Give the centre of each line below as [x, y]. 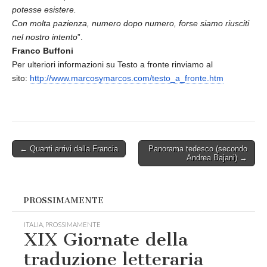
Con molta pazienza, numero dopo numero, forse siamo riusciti [131, 23]
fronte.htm [204, 78]
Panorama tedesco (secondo [198, 149]
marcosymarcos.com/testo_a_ [128, 78]
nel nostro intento [45, 37]
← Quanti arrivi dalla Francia [69, 149]
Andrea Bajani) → [217, 158]
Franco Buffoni [43, 51]
